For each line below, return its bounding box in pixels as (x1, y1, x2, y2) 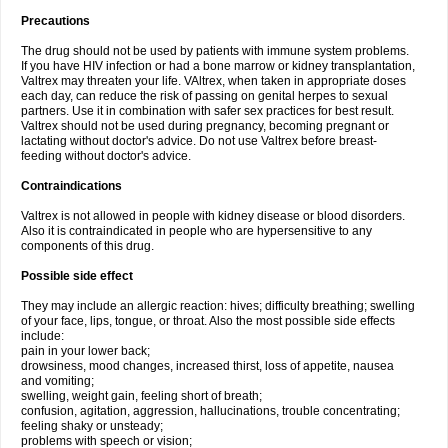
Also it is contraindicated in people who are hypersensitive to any (21, 224, 372, 238)
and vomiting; (21, 374, 94, 388)
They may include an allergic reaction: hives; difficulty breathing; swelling (21, 299, 415, 313)
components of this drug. (21, 239, 154, 253)
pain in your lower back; (21, 344, 150, 358)
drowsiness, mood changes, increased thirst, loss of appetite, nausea (21, 359, 394, 373)
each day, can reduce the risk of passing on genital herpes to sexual (21, 89, 388, 103)
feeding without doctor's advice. (21, 149, 191, 163)
